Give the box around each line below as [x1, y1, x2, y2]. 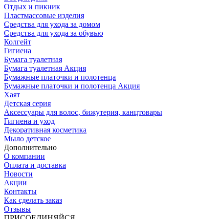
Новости [4, 169, 33, 178]
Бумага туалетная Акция [4, 64, 86, 72]
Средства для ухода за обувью [4, 28, 103, 37]
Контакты [4, 187, 37, 196]
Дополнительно [4, 143, 57, 152]
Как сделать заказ [4, 196, 62, 204]
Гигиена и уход [4, 116, 55, 125]
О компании [4, 152, 45, 160]
